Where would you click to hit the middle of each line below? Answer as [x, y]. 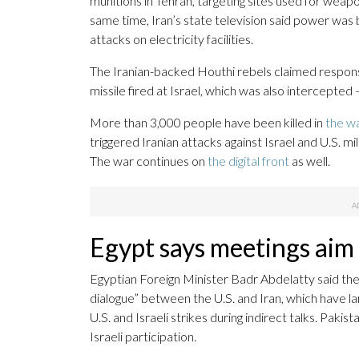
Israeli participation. [143, 337]
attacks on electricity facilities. [171, 39]
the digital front [248, 161]
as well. [310, 161]
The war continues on [149, 161]
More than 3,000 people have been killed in [208, 123]
